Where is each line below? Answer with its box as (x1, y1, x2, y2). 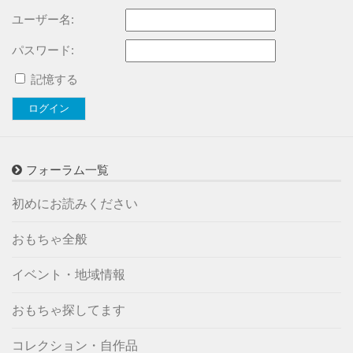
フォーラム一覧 (26, 163, 109, 177)
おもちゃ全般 (12, 232, 87, 247)
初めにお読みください (12, 197, 138, 211)
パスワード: (12, 43, 74, 58)
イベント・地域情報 (12, 268, 125, 282)
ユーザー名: (12, 13, 74, 27)
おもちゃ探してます (12, 303, 125, 318)
